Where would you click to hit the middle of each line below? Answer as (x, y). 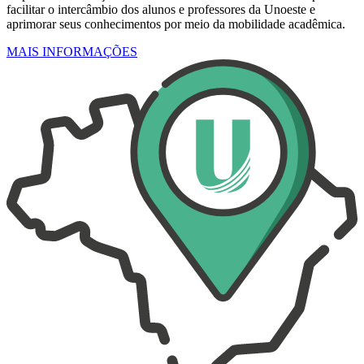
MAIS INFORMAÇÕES (72, 52)
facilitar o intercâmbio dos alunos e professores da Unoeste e (161, 10)
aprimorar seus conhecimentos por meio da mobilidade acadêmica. (176, 24)
